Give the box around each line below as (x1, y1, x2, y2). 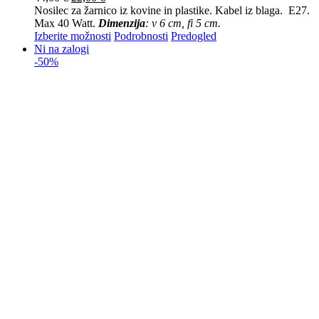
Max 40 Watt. (34, 16, 98, 29)
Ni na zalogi (34, 42, 89, 55)
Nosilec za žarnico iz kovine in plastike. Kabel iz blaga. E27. (34, 4, 310, 16)
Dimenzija (98, 16, 145, 29)
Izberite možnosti (34, 29, 111, 42)
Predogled (171, 29, 216, 42)
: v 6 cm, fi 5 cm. (145, 16, 221, 29)
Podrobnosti (114, 29, 168, 42)
